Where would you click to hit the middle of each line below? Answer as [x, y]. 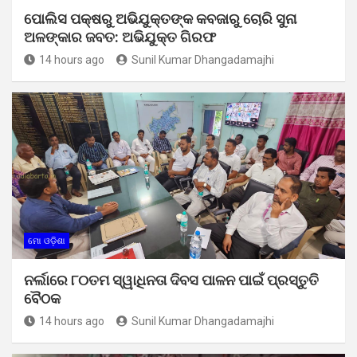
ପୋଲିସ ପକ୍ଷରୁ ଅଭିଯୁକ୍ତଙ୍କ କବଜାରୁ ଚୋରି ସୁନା [160, 18]
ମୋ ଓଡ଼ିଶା [47, 241]
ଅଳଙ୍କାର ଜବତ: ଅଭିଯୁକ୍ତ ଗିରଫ [120, 37]
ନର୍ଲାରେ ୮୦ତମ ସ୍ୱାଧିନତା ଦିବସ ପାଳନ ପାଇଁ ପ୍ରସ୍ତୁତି [171, 280]
